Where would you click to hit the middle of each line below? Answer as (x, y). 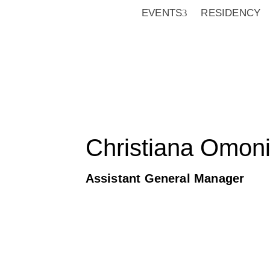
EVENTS (162, 13)
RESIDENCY (231, 13)
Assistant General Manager (165, 178)
